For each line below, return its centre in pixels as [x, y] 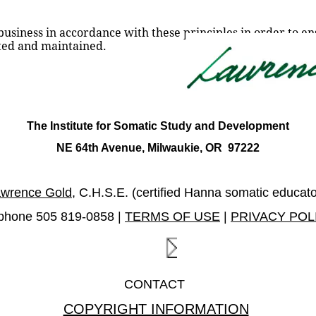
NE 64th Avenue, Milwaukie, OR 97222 [158, 148]
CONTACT [158, 284]
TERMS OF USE [172, 217]
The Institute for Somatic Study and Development [158, 126]
